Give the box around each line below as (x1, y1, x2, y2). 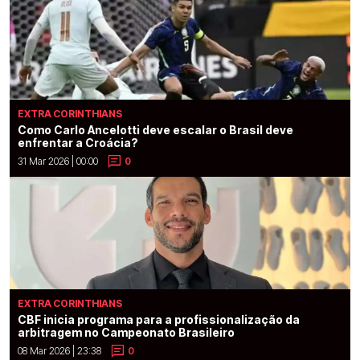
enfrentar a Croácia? (18, 135, 138, 149)
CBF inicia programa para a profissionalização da (18, 312, 300, 326)
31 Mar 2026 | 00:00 (18, 154, 98, 167)
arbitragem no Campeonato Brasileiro (18, 325, 235, 339)
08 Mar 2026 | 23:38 (18, 344, 101, 357)
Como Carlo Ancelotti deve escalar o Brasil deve (18, 122, 293, 137)
